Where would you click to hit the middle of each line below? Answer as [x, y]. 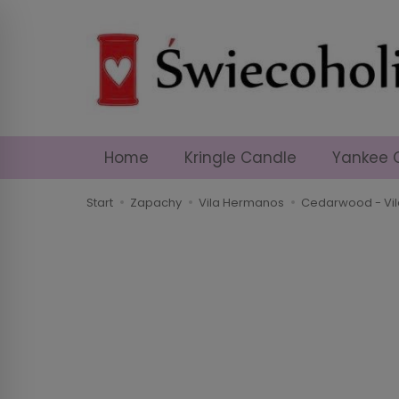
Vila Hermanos [241, 202]
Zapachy [156, 202]
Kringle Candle [240, 157]
